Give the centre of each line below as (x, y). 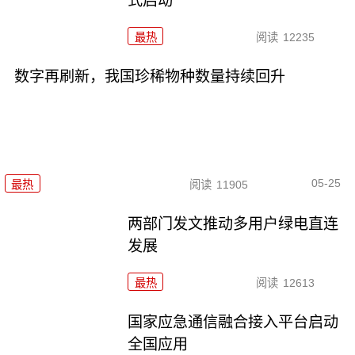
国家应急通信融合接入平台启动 (233, 322)
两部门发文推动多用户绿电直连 (233, 223)
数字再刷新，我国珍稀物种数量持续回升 (149, 77)
